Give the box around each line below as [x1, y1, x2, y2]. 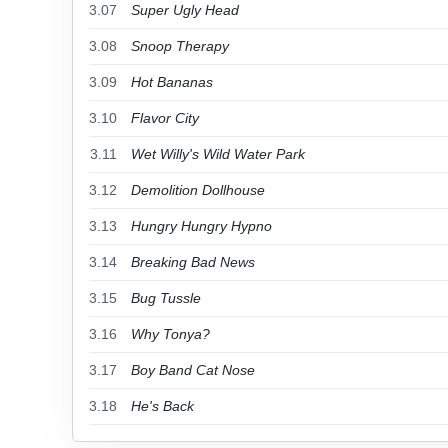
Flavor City [131, 110, 199, 126]
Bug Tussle [131, 290, 201, 306]
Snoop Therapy [131, 38, 229, 54]
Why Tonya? [131, 326, 210, 342]
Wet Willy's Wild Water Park [131, 146, 305, 162]
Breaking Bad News [131, 254, 255, 270]
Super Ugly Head [131, 2, 239, 18]
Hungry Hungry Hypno [131, 218, 272, 234]
